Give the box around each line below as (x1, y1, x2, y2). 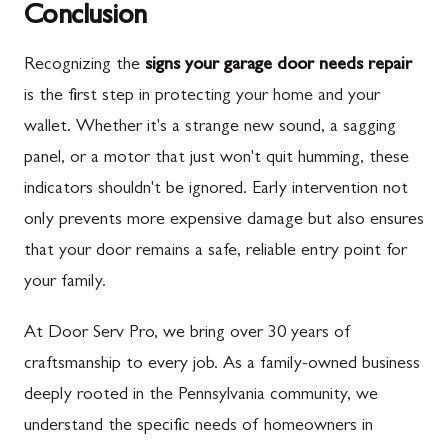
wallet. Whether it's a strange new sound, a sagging (24, 119, 396, 137)
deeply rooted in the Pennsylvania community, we (24, 387, 378, 405)
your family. (24, 274, 106, 292)
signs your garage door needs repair (145, 57, 412, 75)
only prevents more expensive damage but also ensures (24, 212, 424, 230)
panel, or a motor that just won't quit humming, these (24, 150, 409, 168)
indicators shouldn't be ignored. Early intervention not (24, 181, 408, 199)
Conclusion (24, 4, 147, 32)
